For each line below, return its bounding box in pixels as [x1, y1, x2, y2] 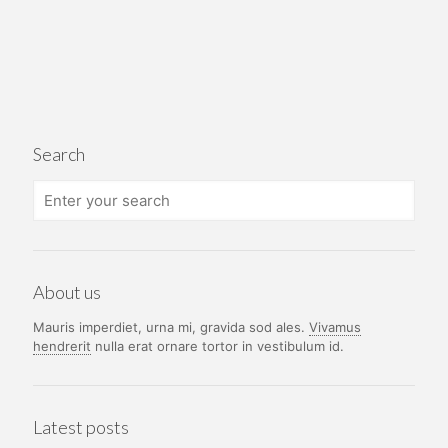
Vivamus [309, 319, 361, 336]
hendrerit [33, 338, 91, 355]
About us [33, 281, 101, 304]
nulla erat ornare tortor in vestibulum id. [91, 338, 344, 355]
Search [33, 143, 85, 166]
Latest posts [33, 416, 129, 439]
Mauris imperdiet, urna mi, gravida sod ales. [33, 319, 309, 336]
